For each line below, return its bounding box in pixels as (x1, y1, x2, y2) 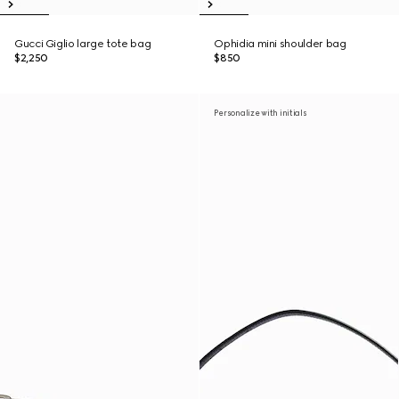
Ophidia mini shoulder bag (214, 37, 346, 50)
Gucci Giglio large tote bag (14, 37, 151, 50)
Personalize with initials (214, 108, 307, 118)
